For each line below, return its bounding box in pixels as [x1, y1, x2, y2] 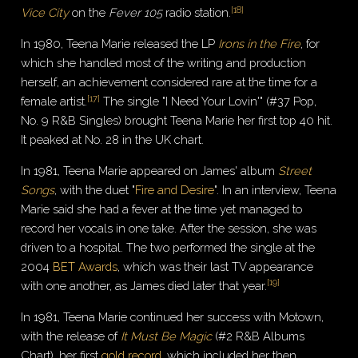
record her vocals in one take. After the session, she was [21, 221, 317, 235]
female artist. [21, 94, 88, 109]
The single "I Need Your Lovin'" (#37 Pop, [100, 94, 317, 109]
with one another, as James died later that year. [21, 278, 268, 292]
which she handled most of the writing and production [21, 56, 307, 70]
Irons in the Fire [218, 37, 301, 51]
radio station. [162, 6, 232, 20]
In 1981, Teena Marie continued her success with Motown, [21, 309, 324, 324]
